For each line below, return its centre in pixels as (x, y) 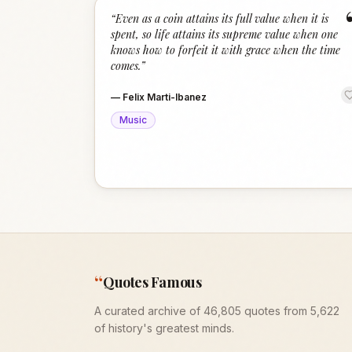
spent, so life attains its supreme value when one (224, 34)
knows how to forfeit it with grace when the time (225, 50)
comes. (126, 66)
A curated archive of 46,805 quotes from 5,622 (217, 311)
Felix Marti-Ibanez (165, 97)
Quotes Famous (152, 282)
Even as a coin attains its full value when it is (222, 18)
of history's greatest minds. (164, 328)
